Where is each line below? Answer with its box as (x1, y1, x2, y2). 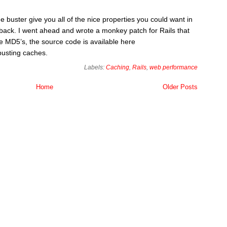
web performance (149, 64, 198, 71)
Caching (106, 64, 129, 71)
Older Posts (163, 83, 198, 91)
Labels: (84, 64, 106, 71)
